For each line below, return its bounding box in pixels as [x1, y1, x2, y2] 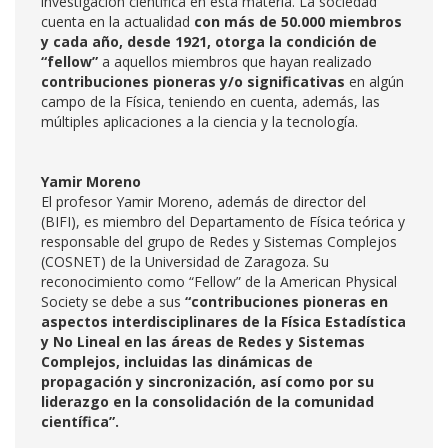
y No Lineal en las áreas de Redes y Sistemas [41, 332, 365, 351]
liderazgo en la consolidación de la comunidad [41, 392, 374, 411]
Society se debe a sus [41, 292, 185, 311]
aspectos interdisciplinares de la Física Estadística [41, 312, 406, 331]
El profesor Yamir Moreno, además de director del [41, 192, 366, 211]
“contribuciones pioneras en [185, 292, 388, 311]
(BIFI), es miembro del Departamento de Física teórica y [41, 212, 405, 231]
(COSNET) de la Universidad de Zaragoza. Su [41, 252, 329, 271]
